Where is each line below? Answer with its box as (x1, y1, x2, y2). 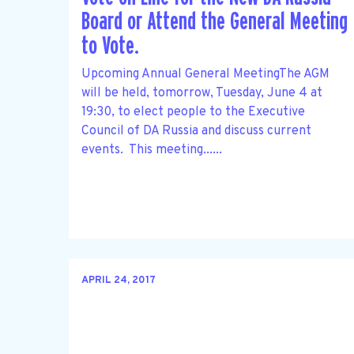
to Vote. (81, 34, 139, 59)
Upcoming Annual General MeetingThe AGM (81, 66, 330, 82)
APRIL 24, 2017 (81, 274, 156, 288)
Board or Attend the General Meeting (81, 9, 348, 35)
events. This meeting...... (81, 141, 222, 158)
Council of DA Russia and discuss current (81, 122, 311, 139)
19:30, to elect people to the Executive (81, 104, 305, 120)
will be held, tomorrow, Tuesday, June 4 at (81, 85, 322, 101)
